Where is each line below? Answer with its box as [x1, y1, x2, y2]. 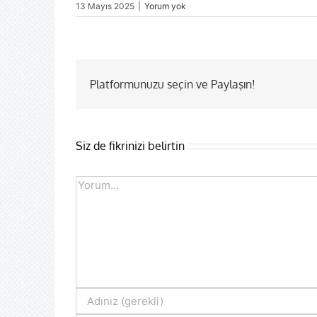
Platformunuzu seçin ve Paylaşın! [90, 77, 255, 92]
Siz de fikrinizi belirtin [76, 139, 185, 154]
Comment [75, 176, 124, 190]
